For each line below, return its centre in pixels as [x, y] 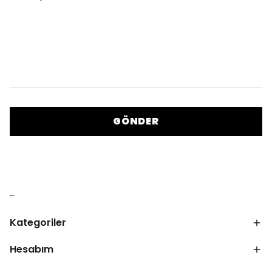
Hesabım [32, 250]
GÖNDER [136, 121]
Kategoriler [38, 223]
